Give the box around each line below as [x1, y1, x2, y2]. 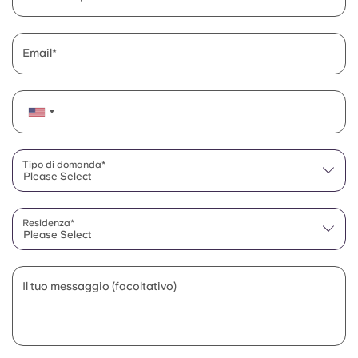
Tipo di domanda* [22, 159, 105, 170]
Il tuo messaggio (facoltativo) [22, 280, 177, 292]
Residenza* [22, 217, 74, 229]
